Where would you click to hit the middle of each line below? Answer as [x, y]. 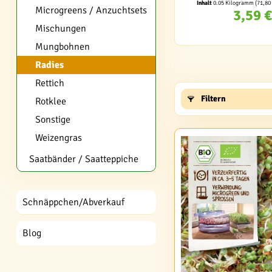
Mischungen [61, 29]
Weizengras [59, 138]
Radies [49, 65]
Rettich [50, 83]
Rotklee [51, 101]
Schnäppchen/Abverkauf [73, 202]
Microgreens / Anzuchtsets [91, 10]
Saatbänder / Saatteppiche [84, 159]
